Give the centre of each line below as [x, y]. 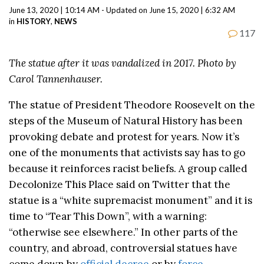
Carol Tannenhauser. [56, 79]
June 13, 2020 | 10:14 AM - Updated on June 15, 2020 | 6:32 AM [122, 10]
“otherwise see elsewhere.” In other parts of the [123, 232]
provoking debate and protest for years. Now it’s [124, 137]
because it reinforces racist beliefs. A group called [128, 169]
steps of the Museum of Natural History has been [126, 121]
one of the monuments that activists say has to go [127, 153]
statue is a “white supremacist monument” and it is [131, 201]
